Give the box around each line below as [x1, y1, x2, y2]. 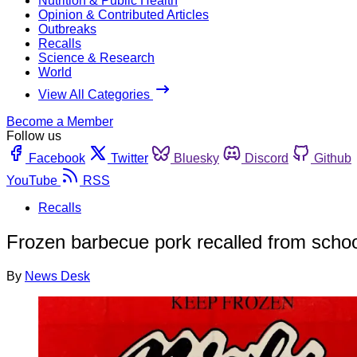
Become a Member [6, 114, 113, 128]
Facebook [29, 151, 85, 165]
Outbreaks [38, 22, 96, 36]
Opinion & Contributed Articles [38, 7, 209, 22]
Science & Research [38, 50, 155, 65]
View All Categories [38, 87, 153, 101]
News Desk [25, 269, 90, 283]
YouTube [6, 173, 57, 187]
